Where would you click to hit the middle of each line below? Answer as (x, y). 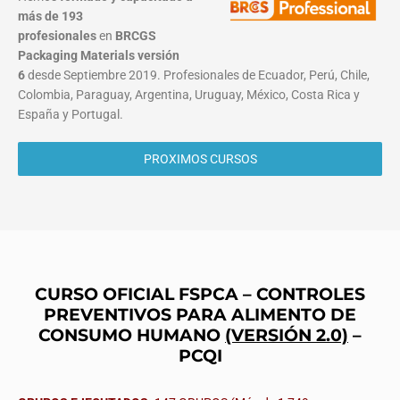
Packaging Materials (76, 56)
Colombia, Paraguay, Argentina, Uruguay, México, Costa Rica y (189, 95)
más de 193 (50, 17)
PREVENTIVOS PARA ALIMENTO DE (200, 315)
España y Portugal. (71, 115)
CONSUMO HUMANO (132, 335)
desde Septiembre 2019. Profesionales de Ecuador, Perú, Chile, (197, 75)
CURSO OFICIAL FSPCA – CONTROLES (200, 294)
